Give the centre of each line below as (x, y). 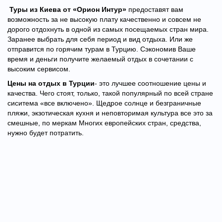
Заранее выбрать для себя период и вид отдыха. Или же (100, 39)
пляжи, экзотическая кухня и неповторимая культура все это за (110, 113)
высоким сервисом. (39, 69)
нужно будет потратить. (46, 133)
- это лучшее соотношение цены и (150, 83)
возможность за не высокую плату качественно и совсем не (104, 19)
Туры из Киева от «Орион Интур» (69, 9)
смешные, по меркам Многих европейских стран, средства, (104, 123)
